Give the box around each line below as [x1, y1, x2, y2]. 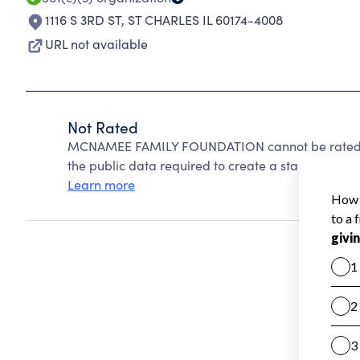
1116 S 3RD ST [45, 11, 121, 28]
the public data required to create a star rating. [67, 157, 345, 174]
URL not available [45, 35, 148, 52]
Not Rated [67, 117, 138, 137]
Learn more [67, 176, 135, 193]
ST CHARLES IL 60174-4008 [128, 11, 283, 28]
